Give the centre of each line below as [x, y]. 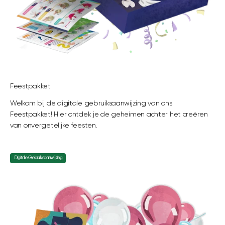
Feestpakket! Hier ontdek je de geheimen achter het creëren [109, 115]
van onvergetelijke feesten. [55, 126]
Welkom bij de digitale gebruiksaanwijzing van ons [91, 103]
